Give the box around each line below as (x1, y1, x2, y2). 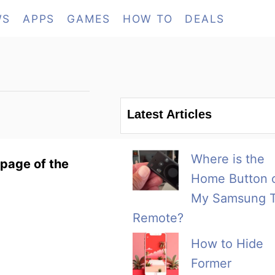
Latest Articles (127, 107, 212, 122)
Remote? (133, 211, 184, 226)
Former (191, 256, 231, 271)
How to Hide (191, 236, 263, 252)
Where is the (191, 152, 265, 167)
